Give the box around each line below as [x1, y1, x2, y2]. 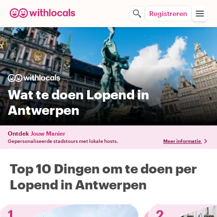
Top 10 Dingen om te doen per [10, 161, 197, 176]
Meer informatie [163, 138, 201, 144]
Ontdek [8, 130, 29, 137]
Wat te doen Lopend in [8, 87, 149, 102]
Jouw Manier [31, 130, 65, 137]
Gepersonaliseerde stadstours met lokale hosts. [8, 138, 118, 144]
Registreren [149, 9, 187, 17]
